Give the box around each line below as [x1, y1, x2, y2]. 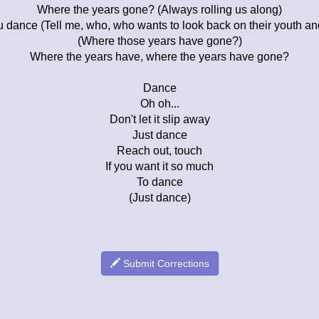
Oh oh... [140, 97, 179, 110]
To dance [136, 175, 183, 188]
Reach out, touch [117, 144, 202, 157]
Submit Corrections [120, 257, 209, 269]
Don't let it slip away [109, 113, 210, 125]
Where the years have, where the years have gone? [30, 50, 289, 63]
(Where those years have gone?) [77, 34, 242, 47]
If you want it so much [105, 159, 214, 172]
